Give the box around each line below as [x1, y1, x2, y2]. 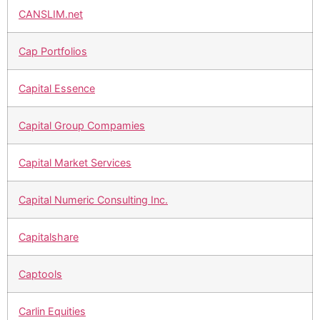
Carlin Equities [19, 305, 86, 318]
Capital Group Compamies [19, 119, 145, 132]
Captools [19, 268, 62, 281]
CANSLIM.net [19, 8, 83, 21]
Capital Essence [19, 82, 95, 95]
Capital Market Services [19, 156, 131, 169]
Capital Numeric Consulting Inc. [19, 194, 168, 206]
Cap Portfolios [19, 45, 87, 58]
